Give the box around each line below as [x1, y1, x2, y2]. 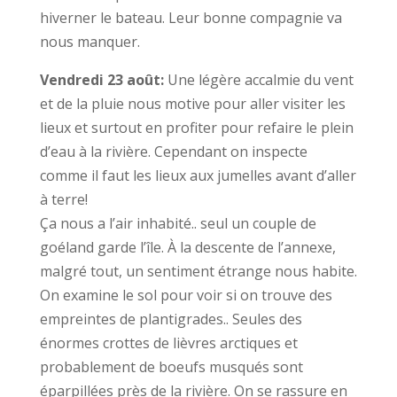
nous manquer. [39, 32, 140, 51]
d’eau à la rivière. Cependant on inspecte [39, 142, 307, 161]
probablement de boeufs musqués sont [39, 357, 303, 377]
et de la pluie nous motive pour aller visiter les [39, 94, 346, 113]
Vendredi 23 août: [39, 70, 167, 90]
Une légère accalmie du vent [167, 70, 354, 90]
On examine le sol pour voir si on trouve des [39, 285, 332, 305]
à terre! [39, 190, 88, 209]
